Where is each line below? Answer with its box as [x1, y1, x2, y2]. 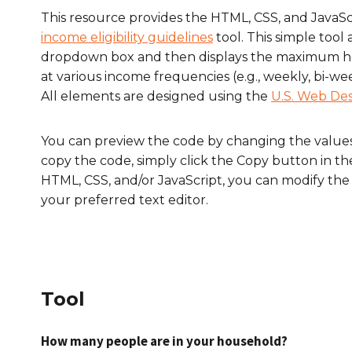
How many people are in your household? [41, 332, 290, 350]
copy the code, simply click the [41, 153, 236, 168]
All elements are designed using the [41, 89, 271, 104]
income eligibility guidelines [41, 30, 213, 45]
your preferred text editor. [41, 192, 208, 207]
